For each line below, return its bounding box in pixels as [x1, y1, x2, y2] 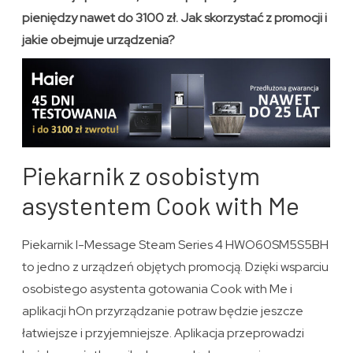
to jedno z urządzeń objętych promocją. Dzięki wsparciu [22, 258, 329, 276]
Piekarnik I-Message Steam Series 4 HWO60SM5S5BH [22, 236, 329, 254]
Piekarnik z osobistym [22, 160, 261, 191]
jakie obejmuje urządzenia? [22, 32, 176, 49]
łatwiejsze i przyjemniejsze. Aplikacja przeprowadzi [22, 325, 305, 342]
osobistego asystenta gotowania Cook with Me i [22, 281, 293, 298]
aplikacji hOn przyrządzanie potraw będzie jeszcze [22, 303, 304, 320]
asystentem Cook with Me [22, 190, 300, 221]
